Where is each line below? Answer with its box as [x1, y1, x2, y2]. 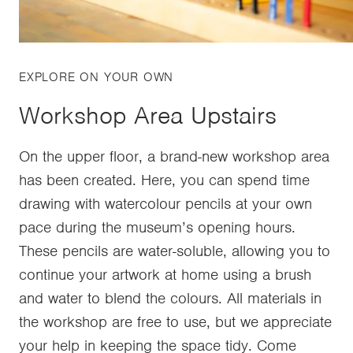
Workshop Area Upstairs [19, 100, 277, 132]
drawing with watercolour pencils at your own [19, 194, 312, 214]
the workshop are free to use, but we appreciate [19, 312, 332, 333]
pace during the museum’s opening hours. [19, 217, 295, 238]
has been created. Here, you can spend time [19, 170, 310, 191]
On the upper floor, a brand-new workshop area [19, 147, 329, 167]
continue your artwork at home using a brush [19, 265, 311, 285]
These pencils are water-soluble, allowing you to [19, 241, 330, 262]
